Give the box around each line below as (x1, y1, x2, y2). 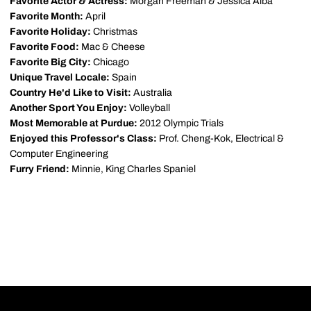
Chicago (91, 57, 129, 67)
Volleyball (127, 103, 170, 113)
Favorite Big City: (10, 57, 91, 67)
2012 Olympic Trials (137, 118, 224, 128)
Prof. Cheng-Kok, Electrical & (157, 133, 284, 144)
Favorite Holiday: (10, 26, 91, 37)
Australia (131, 87, 172, 98)
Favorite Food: (10, 42, 79, 52)
